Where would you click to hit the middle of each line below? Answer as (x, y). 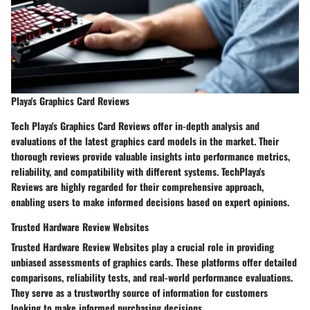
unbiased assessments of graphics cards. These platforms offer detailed (154, 262)
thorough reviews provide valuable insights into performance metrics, (151, 156)
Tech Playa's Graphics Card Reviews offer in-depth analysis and (135, 126)
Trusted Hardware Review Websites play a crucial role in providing (143, 247)
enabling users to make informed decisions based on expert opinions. (150, 202)
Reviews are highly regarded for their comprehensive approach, (137, 187)
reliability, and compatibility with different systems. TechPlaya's (138, 172)
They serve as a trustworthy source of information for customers (139, 293)
